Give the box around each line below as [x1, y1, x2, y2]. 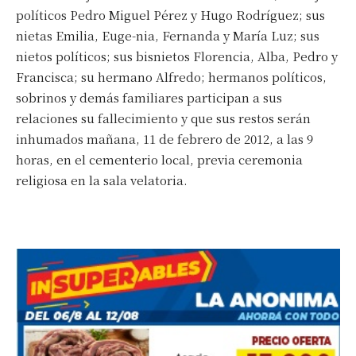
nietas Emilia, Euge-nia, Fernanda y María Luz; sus [16, 26, 319, 44]
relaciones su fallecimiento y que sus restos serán [16, 109, 311, 126]
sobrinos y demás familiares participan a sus [16, 88, 282, 106]
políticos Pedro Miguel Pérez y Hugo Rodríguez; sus [16, 6, 325, 23]
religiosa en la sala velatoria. [16, 171, 188, 188]
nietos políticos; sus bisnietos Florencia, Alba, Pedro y [16, 47, 338, 64]
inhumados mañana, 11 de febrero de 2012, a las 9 [16, 130, 313, 147]
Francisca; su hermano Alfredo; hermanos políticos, [16, 68, 327, 85]
